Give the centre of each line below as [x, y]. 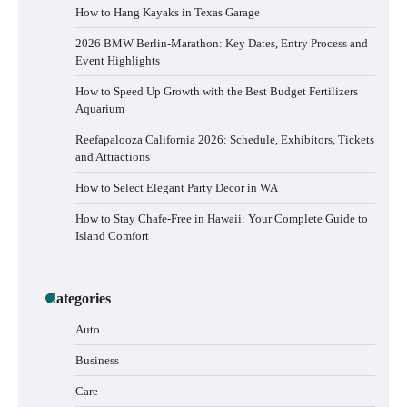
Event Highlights [118, 60]
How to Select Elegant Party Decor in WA [177, 187]
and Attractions [113, 156]
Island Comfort [112, 235]
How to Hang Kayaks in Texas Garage [168, 12]
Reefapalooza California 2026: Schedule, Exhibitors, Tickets [225, 139]
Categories [78, 298]
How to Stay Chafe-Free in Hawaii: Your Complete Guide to [222, 218]
